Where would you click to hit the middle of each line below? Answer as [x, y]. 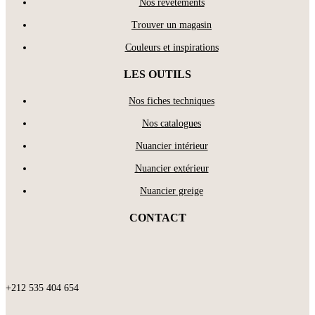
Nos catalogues [172, 124]
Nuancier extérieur [172, 169]
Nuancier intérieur [172, 146]
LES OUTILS [157, 74]
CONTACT [157, 218]
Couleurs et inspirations [172, 47]
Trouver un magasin [172, 25]
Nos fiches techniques [172, 101]
